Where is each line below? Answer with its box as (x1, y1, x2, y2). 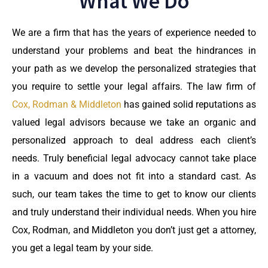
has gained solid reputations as (121, 98, 256, 110)
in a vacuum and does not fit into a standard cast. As (12, 170, 256, 182)
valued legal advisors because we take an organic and (12, 116, 256, 128)
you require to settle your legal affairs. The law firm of (12, 80, 256, 92)
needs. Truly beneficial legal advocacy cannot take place (12, 152, 256, 164)
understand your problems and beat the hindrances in (12, 44, 256, 56)
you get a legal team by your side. (12, 242, 153, 254)
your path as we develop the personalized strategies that (12, 62, 256, 74)
